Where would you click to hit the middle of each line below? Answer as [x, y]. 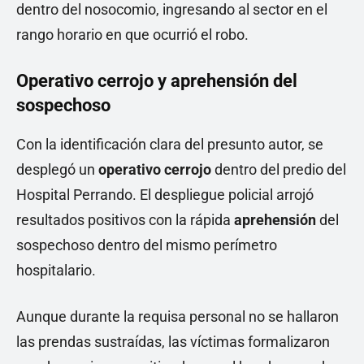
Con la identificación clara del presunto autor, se [170, 144]
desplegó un [57, 169]
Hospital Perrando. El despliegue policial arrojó [165, 195]
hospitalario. [56, 270]
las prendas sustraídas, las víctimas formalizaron [173, 342]
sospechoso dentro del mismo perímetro [147, 245]
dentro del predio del [279, 169]
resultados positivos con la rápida [125, 220]
